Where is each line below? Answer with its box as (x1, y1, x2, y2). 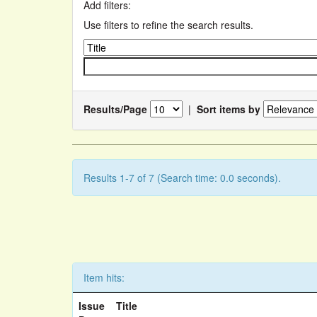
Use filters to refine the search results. (83, 18, 253, 32)
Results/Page (83, 101, 147, 116)
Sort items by (197, 101, 260, 116)
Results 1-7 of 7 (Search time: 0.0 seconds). (83, 171, 281, 185)
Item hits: (83, 270, 125, 284)
